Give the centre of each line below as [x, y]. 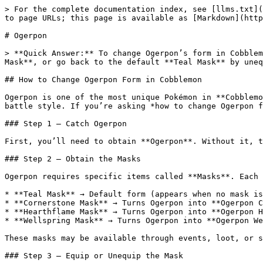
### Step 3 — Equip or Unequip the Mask [94, 256]
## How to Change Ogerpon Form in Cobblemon [103, 80]
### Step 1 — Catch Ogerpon [66, 124]
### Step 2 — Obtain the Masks [73, 159]
